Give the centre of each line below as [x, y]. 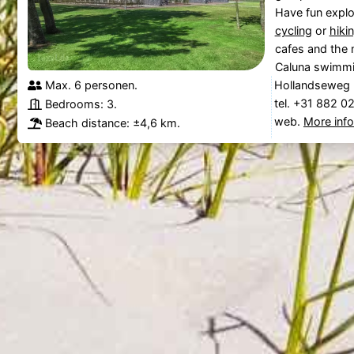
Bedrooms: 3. [81, 104]
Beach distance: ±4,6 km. [112, 122]
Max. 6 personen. [91, 85]
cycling [293, 30]
